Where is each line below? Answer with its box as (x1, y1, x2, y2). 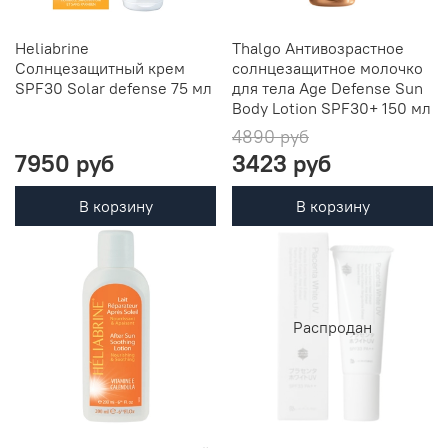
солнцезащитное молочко (232, 58, 423, 79)
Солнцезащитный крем (15, 58, 185, 79)
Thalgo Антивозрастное (232, 38, 404, 59)
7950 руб (15, 148, 114, 179)
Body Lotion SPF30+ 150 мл (232, 98, 431, 119)
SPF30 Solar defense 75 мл (15, 78, 212, 99)
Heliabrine (15, 38, 89, 59)
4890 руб (232, 125, 309, 149)
